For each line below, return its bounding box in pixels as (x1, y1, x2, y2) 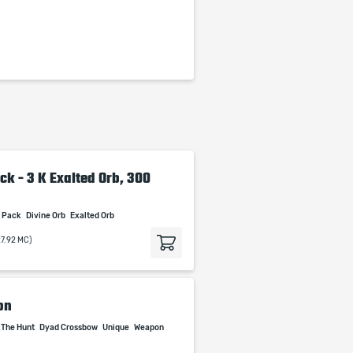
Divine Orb (26, 212, 67, 220)
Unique (102, 324, 131, 332)
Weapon (134, 324, 165, 332)
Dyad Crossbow (39, 324, 99, 332)
